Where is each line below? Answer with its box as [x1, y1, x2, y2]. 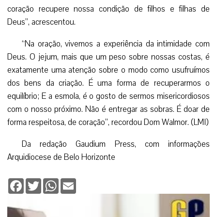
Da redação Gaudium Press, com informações [22, 138, 210, 150]
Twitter [41, 177, 63, 187]
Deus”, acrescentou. [7, 16, 76, 28]
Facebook [24, 177, 54, 187]
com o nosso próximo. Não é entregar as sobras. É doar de [7, 103, 210, 115]
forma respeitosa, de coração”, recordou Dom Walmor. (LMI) [7, 116, 209, 128]
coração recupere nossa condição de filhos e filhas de [7, 3, 210, 15]
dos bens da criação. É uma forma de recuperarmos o [7, 77, 210, 89]
